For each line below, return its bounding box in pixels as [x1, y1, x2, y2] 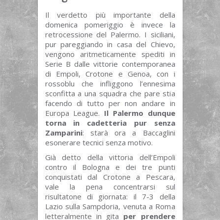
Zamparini [45, 128, 82, 138]
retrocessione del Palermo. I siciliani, [45, 29, 175, 40]
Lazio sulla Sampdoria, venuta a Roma [45, 201, 175, 212]
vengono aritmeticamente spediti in [45, 49, 175, 59]
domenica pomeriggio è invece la [45, 20, 175, 30]
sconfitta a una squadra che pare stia [45, 88, 175, 99]
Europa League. [45, 108, 104, 118]
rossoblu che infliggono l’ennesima [45, 79, 175, 89]
